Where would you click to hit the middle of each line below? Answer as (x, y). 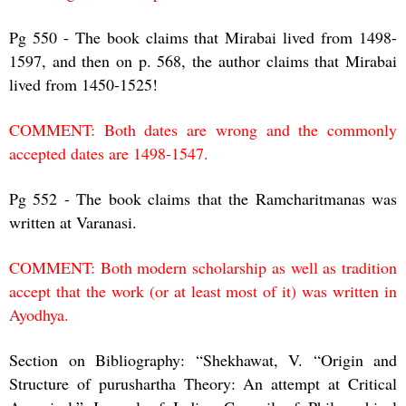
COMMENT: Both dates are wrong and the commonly (203, 129)
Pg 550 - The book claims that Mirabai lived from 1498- (203, 37)
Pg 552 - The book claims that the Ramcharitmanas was (203, 198)
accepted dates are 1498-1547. (109, 153)
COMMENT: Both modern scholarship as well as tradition (203, 267)
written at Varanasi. (73, 222)
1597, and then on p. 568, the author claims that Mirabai (203, 60)
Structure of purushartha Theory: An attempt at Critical (203, 383)
